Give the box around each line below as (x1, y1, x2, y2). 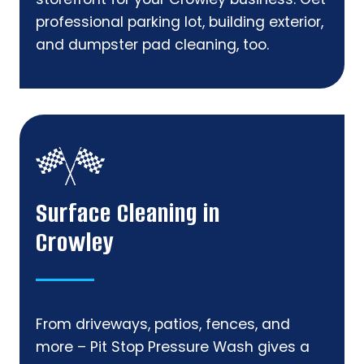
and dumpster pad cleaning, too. (36, 35, 269, 55)
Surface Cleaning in (36, 196, 220, 232)
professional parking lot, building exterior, (36, 12, 323, 32)
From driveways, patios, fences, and (36, 314, 290, 335)
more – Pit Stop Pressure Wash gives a (36, 337, 310, 357)
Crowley (36, 225, 115, 261)
